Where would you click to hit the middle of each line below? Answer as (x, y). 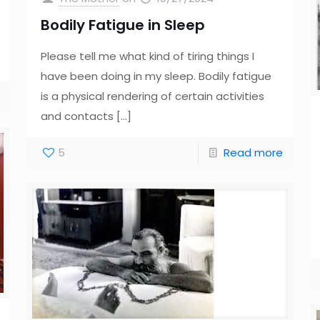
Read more (254, 152)
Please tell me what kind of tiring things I (147, 56)
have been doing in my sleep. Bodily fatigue (156, 76)
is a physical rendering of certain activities (152, 96)
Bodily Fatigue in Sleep (122, 25)
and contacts (77, 116)
